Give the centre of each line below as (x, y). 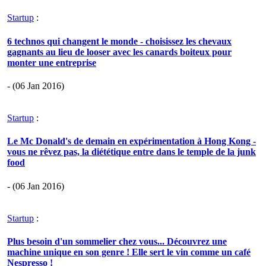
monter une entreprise (52, 62)
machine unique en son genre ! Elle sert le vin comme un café (129, 252)
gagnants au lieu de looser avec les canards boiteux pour (119, 52)
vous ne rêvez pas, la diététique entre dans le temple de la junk (132, 152)
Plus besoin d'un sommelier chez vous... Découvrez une (117, 241)
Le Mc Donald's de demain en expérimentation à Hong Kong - (132, 141)
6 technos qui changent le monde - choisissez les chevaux (119, 41)
